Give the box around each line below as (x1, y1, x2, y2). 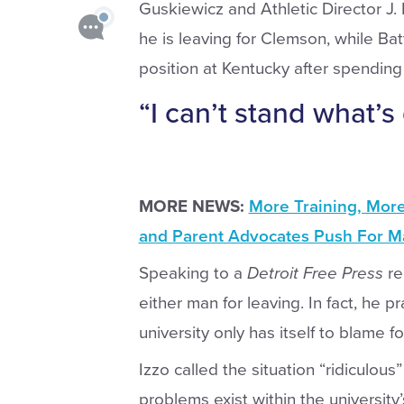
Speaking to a (138, 262, 247, 283)
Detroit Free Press (246, 262, 383, 283)
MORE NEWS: (138, 196, 244, 216)
